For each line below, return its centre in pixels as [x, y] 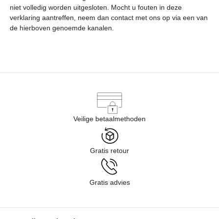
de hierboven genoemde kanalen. [62, 28]
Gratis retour [109, 151]
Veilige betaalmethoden [109, 119]
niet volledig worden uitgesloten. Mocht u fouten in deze [96, 7]
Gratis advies [109, 182]
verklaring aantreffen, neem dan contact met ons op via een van [109, 18]
